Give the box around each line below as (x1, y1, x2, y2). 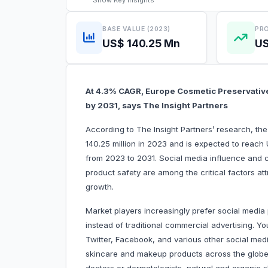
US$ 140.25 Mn (102, 36, 180, 50)
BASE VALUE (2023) (102, 25, 170, 33)
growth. (86, 182, 114, 192)
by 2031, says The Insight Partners (86, 100, 228, 111)
